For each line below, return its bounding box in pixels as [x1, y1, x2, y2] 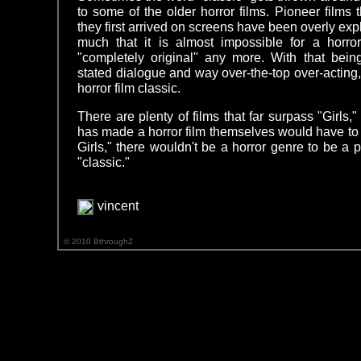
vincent [98, 199, 139, 213]
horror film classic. [77, 81, 180, 95]
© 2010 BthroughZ [64, 237, 133, 246]
